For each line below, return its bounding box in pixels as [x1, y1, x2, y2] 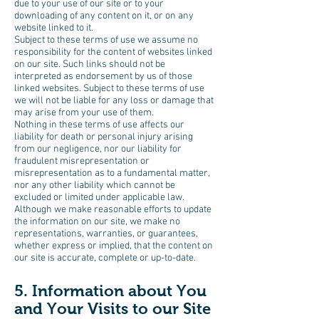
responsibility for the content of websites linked [14, 46, 212, 58]
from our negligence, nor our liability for [14, 143, 182, 155]
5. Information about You [14, 282, 206, 300]
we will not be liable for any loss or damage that [14, 95, 214, 107]
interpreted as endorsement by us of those [14, 70, 192, 83]
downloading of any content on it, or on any [14, 10, 194, 22]
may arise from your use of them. [14, 107, 154, 119]
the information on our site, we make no [14, 216, 180, 228]
